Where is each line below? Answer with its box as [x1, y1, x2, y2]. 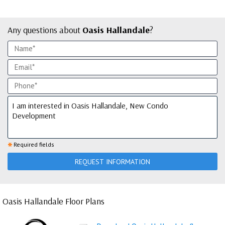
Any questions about [8, 24, 82, 36]
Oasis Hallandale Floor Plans [3, 195, 104, 207]
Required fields [14, 141, 54, 148]
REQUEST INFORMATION [75, 157, 150, 166]
